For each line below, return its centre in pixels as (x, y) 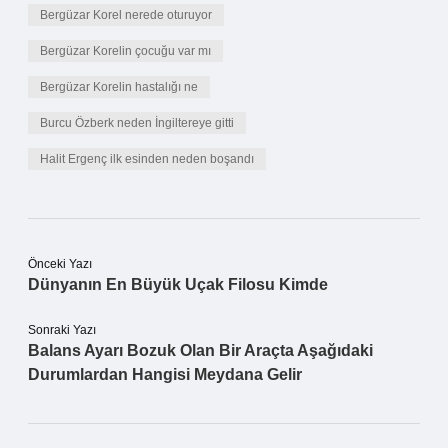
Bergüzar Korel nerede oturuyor (126, 15)
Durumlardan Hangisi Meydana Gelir (165, 374)
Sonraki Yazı (62, 330)
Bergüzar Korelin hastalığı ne (119, 87)
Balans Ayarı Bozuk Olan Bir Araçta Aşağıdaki (200, 350)
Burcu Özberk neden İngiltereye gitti (137, 123)
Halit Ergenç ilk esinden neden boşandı (147, 159)
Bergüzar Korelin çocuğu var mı (125, 51)
